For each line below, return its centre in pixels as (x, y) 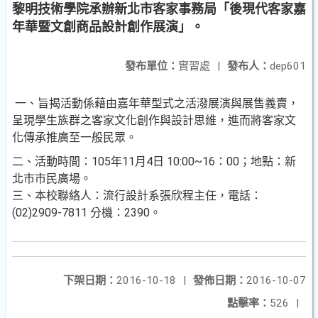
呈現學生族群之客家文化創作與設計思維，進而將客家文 (154, 120)
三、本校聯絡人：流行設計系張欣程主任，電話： (137, 196)
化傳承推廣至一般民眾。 (75, 137)
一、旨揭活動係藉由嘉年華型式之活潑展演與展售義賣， (155, 103)
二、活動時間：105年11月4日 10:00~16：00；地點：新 (154, 161)
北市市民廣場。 (52, 179)
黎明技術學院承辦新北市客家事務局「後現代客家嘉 (159, 9)
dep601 (288, 66)
